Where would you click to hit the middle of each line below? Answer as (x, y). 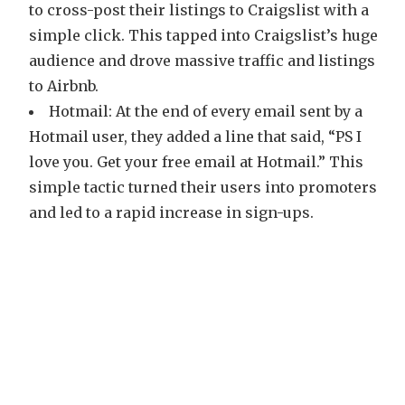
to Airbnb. (64, 85)
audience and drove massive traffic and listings (202, 60)
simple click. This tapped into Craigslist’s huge (203, 35)
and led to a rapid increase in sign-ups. (171, 212)
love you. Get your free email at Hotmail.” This (196, 161)
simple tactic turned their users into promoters (203, 187)
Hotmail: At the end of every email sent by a (206, 111)
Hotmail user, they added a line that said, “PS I (195, 136)
